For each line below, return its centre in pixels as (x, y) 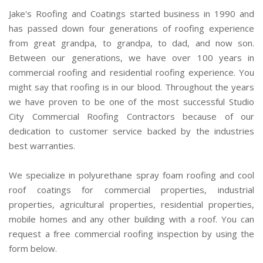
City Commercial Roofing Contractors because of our (131, 116)
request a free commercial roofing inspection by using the (131, 233)
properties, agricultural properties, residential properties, (131, 204)
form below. (33, 248)
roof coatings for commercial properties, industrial (131, 189)
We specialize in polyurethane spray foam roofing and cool (131, 175)
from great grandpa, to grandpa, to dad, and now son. (131, 43)
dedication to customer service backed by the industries (131, 131)
